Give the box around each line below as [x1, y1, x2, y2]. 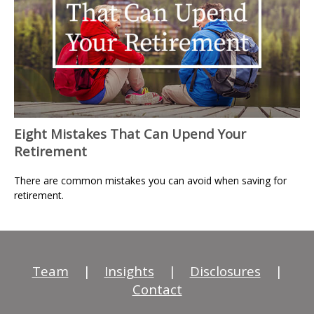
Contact [132, 280, 182, 299]
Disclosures [189, 262, 261, 280]
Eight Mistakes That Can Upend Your [14, 124, 246, 142]
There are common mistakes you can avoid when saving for [14, 173, 287, 187]
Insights [104, 262, 154, 280]
